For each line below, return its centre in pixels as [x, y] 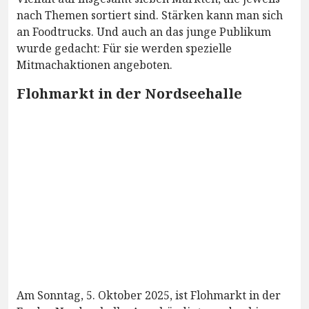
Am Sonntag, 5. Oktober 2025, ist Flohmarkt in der [149, 296]
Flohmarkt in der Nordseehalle [129, 94]
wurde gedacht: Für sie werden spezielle [124, 49]
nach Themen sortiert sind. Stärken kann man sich [150, 16]
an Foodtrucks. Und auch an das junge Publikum [144, 32]
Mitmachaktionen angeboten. [94, 65]
